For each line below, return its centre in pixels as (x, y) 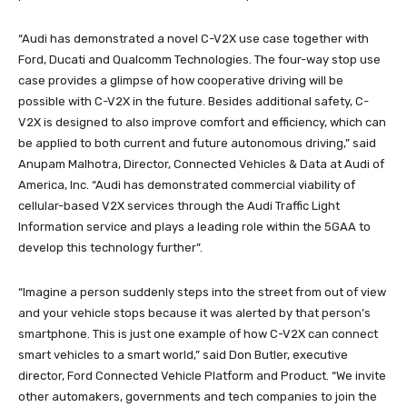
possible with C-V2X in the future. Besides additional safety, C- (194, 101)
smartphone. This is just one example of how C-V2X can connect (198, 333)
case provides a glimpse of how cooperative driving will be (181, 80)
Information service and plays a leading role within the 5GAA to (194, 226)
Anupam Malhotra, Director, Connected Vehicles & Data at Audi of (201, 164)
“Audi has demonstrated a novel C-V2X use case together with (194, 38)
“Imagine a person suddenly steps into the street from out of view (202, 292)
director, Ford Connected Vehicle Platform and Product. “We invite (202, 375)
